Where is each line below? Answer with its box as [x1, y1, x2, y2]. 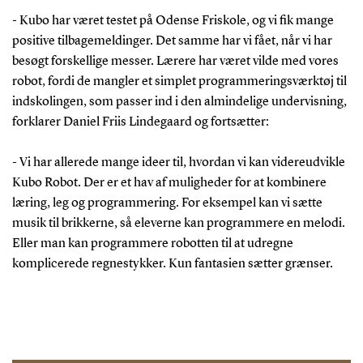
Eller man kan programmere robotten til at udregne [11, 237, 293, 250]
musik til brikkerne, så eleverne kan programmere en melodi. [11, 216, 345, 230]
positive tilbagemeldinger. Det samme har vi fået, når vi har [11, 34, 332, 48]
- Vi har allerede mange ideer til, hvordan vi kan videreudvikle [11, 156, 345, 169]
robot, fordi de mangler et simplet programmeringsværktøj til [11, 75, 347, 88]
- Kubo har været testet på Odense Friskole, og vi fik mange [11, 14, 334, 28]
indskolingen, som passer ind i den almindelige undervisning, [11, 95, 347, 109]
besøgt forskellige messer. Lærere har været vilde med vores [11, 54, 339, 68]
